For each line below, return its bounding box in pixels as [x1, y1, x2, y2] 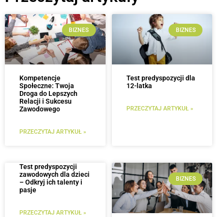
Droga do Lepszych [19, 89, 77, 97]
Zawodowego [19, 105, 60, 113]
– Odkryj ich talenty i [19, 178, 82, 186]
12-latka [126, 81, 152, 90]
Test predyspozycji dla [126, 74, 195, 82]
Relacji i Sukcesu [19, 97, 72, 105]
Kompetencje [19, 74, 61, 82]
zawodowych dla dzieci [19, 170, 90, 178]
